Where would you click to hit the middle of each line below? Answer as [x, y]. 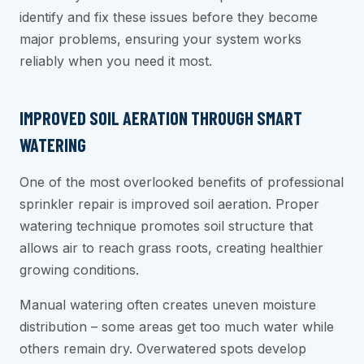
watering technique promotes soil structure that [166, 226]
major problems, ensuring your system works [160, 39]
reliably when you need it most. [116, 61]
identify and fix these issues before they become [169, 17]
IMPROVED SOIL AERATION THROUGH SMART [161, 118]
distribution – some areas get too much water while [177, 327]
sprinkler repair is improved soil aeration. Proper [169, 204]
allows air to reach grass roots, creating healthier [171, 248]
